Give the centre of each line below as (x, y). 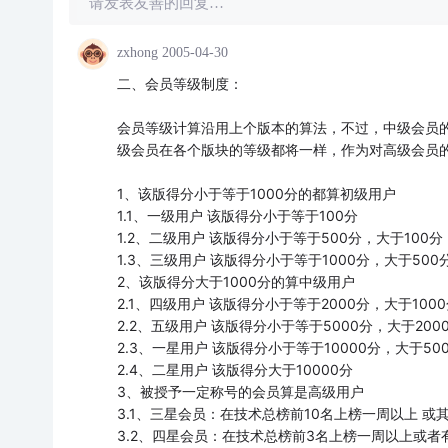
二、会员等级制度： (179, 83)
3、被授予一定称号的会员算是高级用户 (240, 391)
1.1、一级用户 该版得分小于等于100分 (237, 215)
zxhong (137, 52)
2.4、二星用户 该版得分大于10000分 (234, 369)
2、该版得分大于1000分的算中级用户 (235, 281)
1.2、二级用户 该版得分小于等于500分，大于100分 (279, 237)
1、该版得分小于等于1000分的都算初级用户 (256, 193)
